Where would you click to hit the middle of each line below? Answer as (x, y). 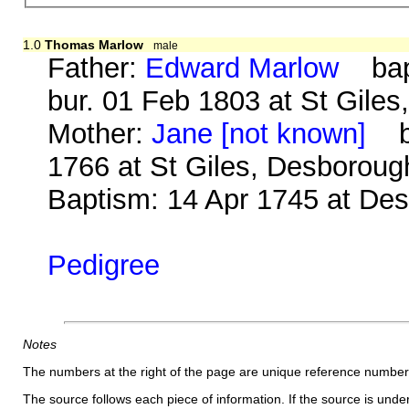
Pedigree (104, 265)
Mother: (100, 133)
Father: (97, 68)
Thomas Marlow (94, 44)
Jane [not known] (259, 133)
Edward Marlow (242, 68)
